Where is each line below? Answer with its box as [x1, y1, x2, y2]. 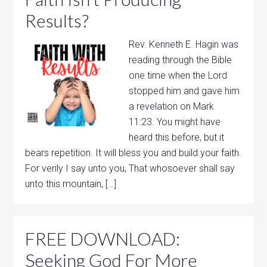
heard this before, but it [129, 132, 225, 143]
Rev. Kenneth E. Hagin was [129, 39, 239, 50]
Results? [25, 10, 89, 31]
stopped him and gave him [129, 85, 240, 97]
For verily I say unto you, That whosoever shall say [25, 163, 235, 174]
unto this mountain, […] [25, 178, 117, 190]
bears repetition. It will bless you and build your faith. [25, 147, 242, 159]
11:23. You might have [129, 116, 221, 128]
